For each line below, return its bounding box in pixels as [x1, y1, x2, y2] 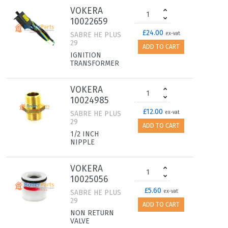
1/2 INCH [70, 130, 99, 138]
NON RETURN [70, 209, 114, 217]
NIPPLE [70, 138, 95, 147]
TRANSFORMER [70, 59, 119, 68]
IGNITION [70, 51, 101, 60]
